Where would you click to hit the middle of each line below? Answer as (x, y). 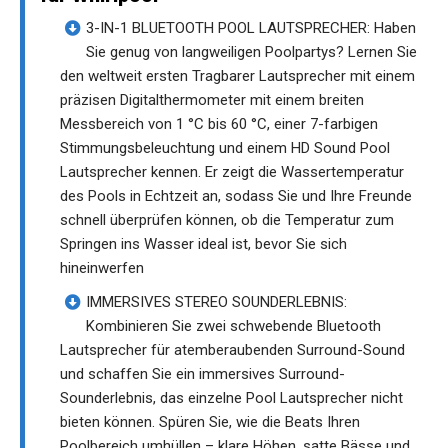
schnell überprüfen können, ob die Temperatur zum (227, 219)
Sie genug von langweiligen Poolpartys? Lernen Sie (251, 51)
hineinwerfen (102, 267)
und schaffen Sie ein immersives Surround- (202, 373)
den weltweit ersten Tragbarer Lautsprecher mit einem (237, 75)
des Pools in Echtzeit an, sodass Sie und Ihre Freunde (236, 195)
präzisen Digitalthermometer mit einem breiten (212, 99)
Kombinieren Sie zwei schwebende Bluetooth (233, 325)
